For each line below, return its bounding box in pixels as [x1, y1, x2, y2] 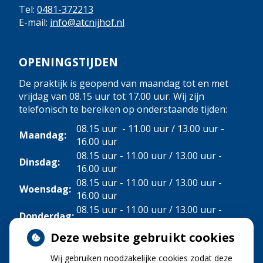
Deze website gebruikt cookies [50, 230, 235, 245]
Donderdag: [19, 210, 74, 222]
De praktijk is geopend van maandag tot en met [19, 77, 228, 90]
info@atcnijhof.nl [50, 15, 124, 29]
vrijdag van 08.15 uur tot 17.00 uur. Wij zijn [19, 90, 204, 103]
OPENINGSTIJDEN [19, 53, 118, 70]
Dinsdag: [19, 156, 60, 168]
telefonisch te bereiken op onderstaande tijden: [19, 103, 227, 116]
